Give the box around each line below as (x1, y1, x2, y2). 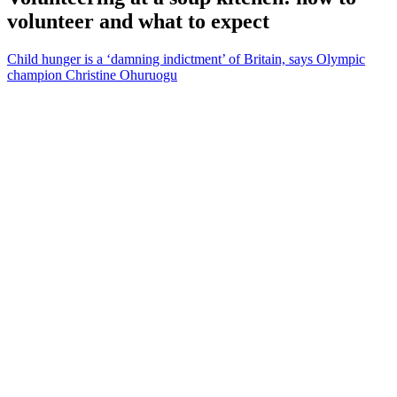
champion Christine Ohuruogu (7, 67, 177, 83)
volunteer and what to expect (7, 10, 269, 34)
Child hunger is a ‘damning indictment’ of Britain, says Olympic (7, 51, 365, 67)
